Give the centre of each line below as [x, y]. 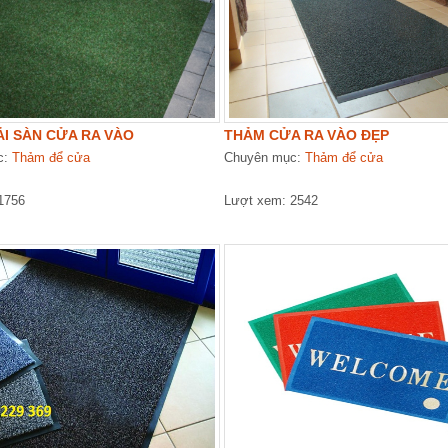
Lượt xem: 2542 [270, 200]
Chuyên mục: [264, 157]
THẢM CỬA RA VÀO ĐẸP [306, 135]
